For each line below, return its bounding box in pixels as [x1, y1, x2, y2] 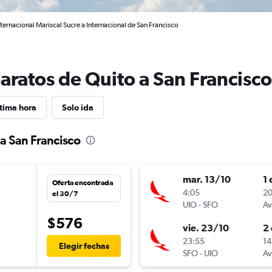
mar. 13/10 [183, 174, 231, 185]
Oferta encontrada [52, 178, 113, 188]
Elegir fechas [58, 241, 109, 251]
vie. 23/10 [183, 222, 229, 234]
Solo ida [62, 103, 93, 112]
